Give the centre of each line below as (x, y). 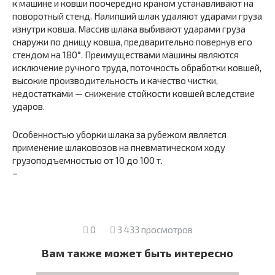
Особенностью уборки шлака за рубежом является (119, 134)
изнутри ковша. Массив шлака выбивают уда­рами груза (129, 29)
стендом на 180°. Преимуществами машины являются (126, 55)
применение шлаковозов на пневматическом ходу (119, 147)
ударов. (29, 106)
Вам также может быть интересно (137, 253)
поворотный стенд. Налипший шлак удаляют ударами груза (137, 16)
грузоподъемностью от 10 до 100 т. (87, 160)
